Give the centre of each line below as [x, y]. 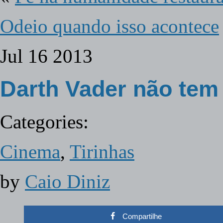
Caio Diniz [67, 181]
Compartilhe [142, 216]
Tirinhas [102, 152]
